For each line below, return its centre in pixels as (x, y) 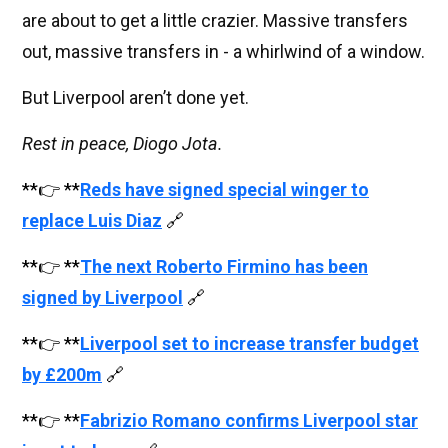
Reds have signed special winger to (224, 190)
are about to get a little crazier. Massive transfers (215, 21)
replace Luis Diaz (92, 221)
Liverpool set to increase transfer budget (249, 344)
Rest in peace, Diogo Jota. (122, 144)
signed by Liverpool (102, 298)
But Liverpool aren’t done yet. (135, 98)
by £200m (62, 375)
